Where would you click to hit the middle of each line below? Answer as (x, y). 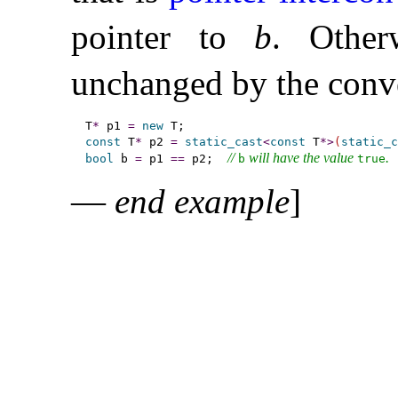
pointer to (163, 36)
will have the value (301, 157)
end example (202, 201)
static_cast (223, 141)
